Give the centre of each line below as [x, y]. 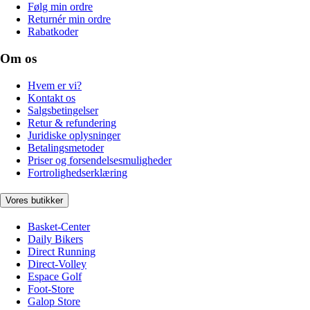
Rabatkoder [53, 32]
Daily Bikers [55, 239]
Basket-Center [59, 227]
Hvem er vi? [55, 85]
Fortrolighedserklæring [77, 172]
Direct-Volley [57, 264]
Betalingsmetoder [66, 147]
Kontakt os [52, 98]
